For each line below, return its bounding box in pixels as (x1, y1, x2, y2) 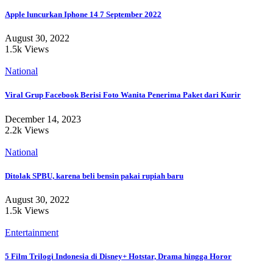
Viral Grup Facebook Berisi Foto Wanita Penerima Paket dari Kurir (5, 90, 241, 100)
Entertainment (5, 227, 58, 238)
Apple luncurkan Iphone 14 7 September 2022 (5, 10, 161, 19)
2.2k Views (5, 124, 49, 135)
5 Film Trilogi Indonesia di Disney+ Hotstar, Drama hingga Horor (5, 252, 232, 261)
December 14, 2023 (5, 113, 81, 124)
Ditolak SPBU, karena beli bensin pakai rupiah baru (5, 171, 183, 180)
